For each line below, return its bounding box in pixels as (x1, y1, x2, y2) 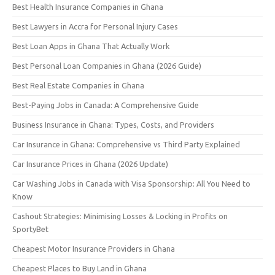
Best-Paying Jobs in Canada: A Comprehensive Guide (12, 100, 199, 109)
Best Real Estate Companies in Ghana (12, 80, 144, 90)
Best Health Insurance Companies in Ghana (12, 2, 163, 11)
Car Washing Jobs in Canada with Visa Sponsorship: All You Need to (12, 179, 250, 188)
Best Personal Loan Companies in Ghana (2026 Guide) (12, 61, 201, 70)
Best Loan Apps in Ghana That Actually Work (12, 41, 169, 50)
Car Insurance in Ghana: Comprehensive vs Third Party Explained (12, 139, 240, 149)
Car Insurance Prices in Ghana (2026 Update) (12, 159, 168, 168)
